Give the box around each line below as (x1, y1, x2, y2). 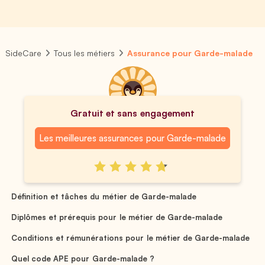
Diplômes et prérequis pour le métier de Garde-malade (11, 212, 222, 222)
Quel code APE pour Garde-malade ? (11, 253, 154, 263)
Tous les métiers (54, 48, 115, 58)
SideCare (5, 48, 41, 58)
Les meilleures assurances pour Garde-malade (39, 132, 226, 144)
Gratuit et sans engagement (70, 107, 195, 119)
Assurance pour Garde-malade (127, 48, 253, 58)
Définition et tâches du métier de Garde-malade (11, 191, 196, 201)
